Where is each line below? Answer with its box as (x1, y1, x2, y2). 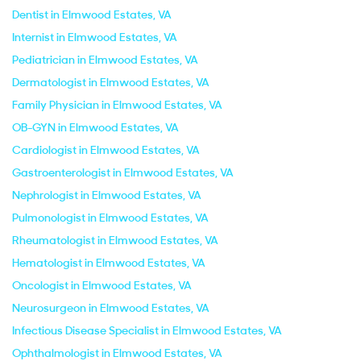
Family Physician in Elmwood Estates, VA (12, 98, 222, 112)
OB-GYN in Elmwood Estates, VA (12, 120, 179, 135)
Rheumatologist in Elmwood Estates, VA (12, 233, 218, 247)
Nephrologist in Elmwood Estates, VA (12, 188, 201, 202)
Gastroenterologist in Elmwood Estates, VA (12, 165, 234, 180)
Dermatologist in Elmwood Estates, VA (12, 75, 210, 89)
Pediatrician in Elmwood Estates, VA (12, 52, 198, 67)
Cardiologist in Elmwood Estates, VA (12, 143, 200, 157)
